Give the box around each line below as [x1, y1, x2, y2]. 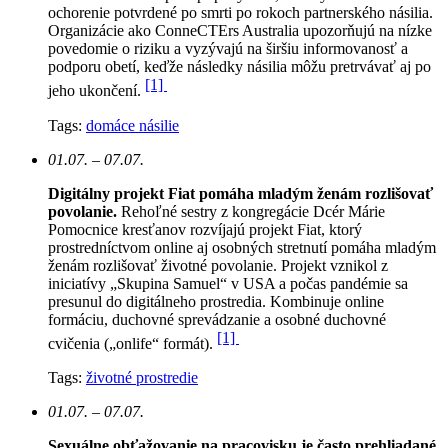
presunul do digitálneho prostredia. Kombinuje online [48, 292, 384, 310]
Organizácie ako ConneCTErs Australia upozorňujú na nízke [48, 22, 432, 40]
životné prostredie [86, 368, 198, 386]
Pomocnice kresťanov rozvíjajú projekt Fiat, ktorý [48, 220, 362, 238]
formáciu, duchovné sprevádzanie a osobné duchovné [48, 310, 386, 328]
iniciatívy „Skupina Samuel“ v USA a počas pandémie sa [48, 274, 408, 292]
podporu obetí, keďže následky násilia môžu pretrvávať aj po [48, 58, 431, 76]
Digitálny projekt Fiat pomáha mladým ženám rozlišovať [48, 184, 433, 202]
